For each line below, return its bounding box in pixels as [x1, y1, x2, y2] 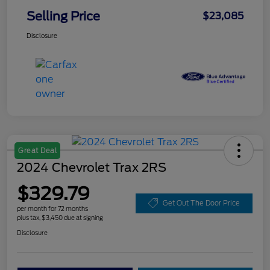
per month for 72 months [17, 204, 88, 212]
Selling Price [27, 8, 100, 24]
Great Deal [18, 146, 57, 155]
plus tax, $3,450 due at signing [17, 213, 103, 221]
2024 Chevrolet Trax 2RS [17, 160, 166, 175]
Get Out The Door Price [163, 198, 240, 207]
